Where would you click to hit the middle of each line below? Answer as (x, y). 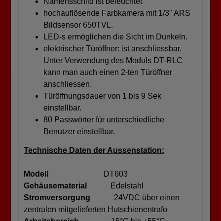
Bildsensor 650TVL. (78, 25)
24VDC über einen (135, 197)
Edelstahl (115, 185)
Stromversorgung (57, 197)
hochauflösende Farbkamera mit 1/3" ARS (117, 13)
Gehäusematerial (55, 185)
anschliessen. (68, 84)
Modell (64, 174)
